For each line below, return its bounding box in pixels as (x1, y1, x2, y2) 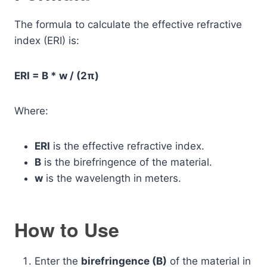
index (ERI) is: (14, 34, 79, 46)
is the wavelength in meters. (43, 172, 181, 184)
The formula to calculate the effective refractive (14, 18, 242, 30)
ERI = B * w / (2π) (14, 69, 99, 82)
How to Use (14, 215, 119, 243)
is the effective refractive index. (50, 139, 204, 152)
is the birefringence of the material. (41, 156, 212, 168)
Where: (14, 104, 48, 117)
